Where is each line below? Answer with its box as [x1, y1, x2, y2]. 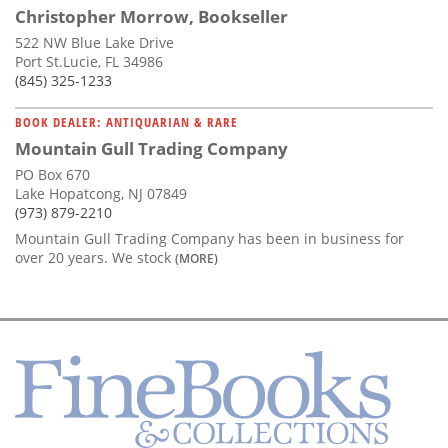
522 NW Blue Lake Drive [15, 32, 174, 52]
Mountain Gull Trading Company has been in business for [15, 228, 404, 248]
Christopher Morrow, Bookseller [15, 4, 288, 28]
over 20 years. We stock [15, 247, 175, 267]
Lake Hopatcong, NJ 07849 [15, 183, 187, 203]
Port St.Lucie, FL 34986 [15, 51, 163, 71]
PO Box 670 [15, 164, 90, 184]
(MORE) [175, 249, 218, 266]
